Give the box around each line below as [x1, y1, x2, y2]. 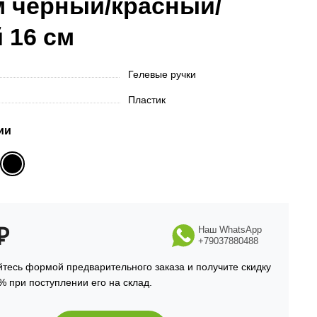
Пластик [128, 94, 166, 105]
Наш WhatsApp [197, 224, 262, 235]
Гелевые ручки [128, 69, 197, 80]
